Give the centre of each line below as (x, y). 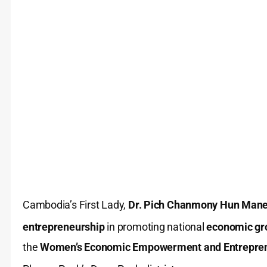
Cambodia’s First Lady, (75, 205)
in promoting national (156, 227)
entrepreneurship (64, 227)
